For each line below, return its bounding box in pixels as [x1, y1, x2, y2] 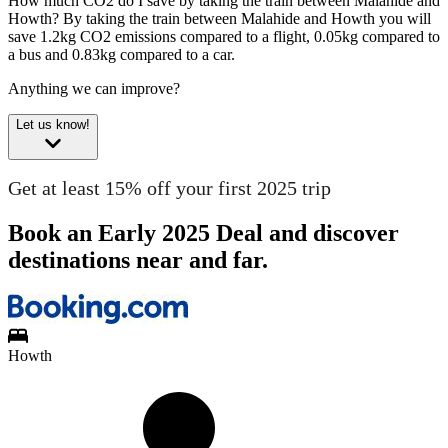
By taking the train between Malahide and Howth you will [63, 10, 431, 28]
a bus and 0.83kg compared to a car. [8, 46, 235, 64]
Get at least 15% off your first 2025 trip [8, 176, 331, 199]
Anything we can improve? [8, 80, 180, 98]
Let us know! [16, 117, 90, 133]
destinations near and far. [8, 246, 268, 273]
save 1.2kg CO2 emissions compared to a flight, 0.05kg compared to [8, 28, 440, 46]
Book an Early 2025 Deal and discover [8, 219, 399, 246]
